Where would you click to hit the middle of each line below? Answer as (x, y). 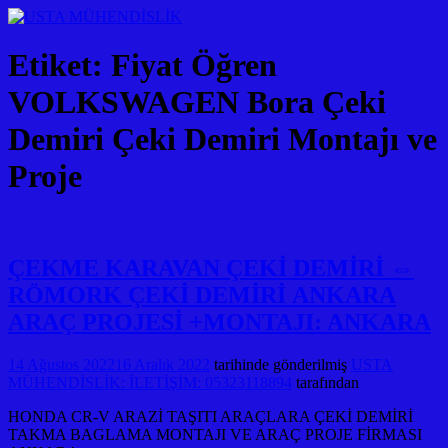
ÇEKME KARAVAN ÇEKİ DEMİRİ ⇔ (211, 267)
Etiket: (59, 65)
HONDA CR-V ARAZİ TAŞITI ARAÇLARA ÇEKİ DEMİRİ (210, 416)
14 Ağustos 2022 (61, 364)
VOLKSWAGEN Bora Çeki (197, 102)
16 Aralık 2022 (162, 364)
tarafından (325, 382)
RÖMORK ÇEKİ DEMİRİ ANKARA (202, 294)
